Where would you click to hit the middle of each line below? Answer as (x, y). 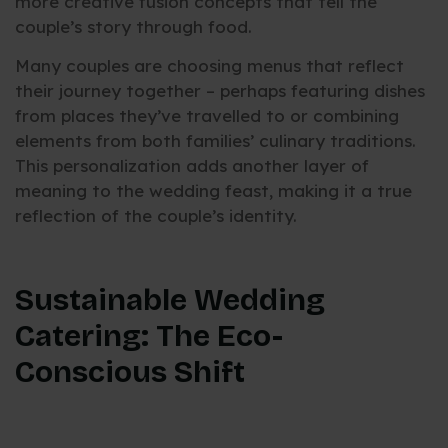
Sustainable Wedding (170, 299)
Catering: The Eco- (149, 335)
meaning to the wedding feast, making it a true (213, 191)
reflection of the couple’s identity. (156, 216)
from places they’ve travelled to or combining (207, 116)
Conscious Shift (130, 371)
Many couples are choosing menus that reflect (209, 66)
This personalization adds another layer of (192, 166)
